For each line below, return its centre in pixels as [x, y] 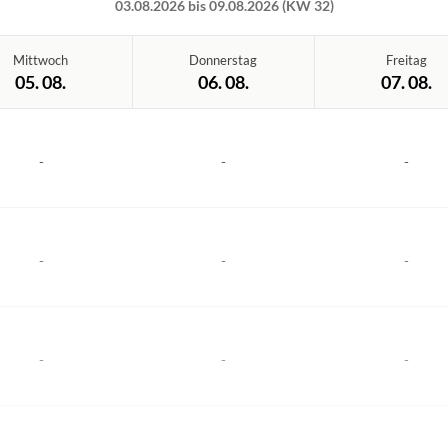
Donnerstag [223, 60]
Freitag [406, 60]
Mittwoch [41, 60]
